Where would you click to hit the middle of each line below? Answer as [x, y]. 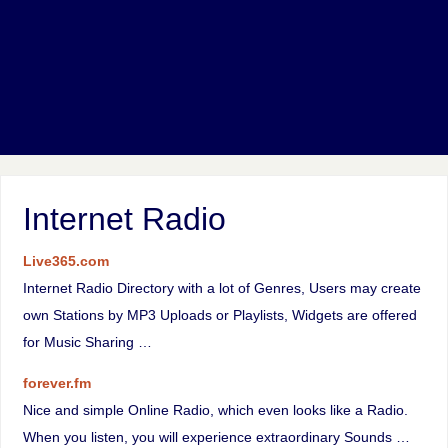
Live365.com [65, 260]
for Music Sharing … [87, 341]
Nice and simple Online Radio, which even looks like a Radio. [215, 409]
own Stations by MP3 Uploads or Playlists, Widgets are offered [219, 314]
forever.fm [56, 382]
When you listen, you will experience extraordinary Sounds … [216, 436]
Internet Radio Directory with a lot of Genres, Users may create [221, 287]
